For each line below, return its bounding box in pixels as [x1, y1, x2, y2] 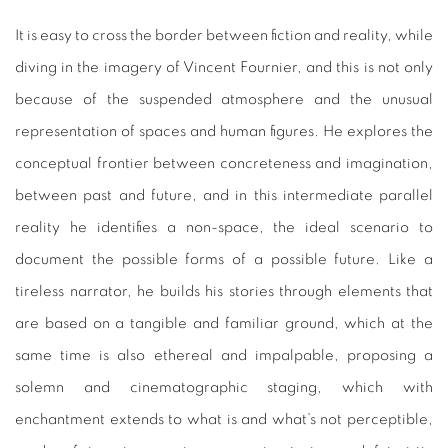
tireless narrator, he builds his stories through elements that [15, 284, 433, 300]
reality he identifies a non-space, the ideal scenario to [15, 220, 433, 236]
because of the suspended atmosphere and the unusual [15, 92, 433, 108]
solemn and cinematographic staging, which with [15, 380, 433, 396]
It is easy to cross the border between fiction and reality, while [15, 28, 433, 44]
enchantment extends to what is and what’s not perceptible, [15, 412, 433, 428]
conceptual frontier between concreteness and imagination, [15, 156, 433, 172]
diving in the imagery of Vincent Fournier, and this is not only [15, 60, 433, 76]
